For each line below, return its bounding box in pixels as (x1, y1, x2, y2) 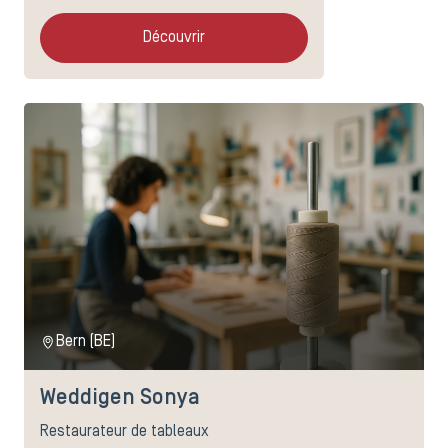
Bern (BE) (56, 335, 115, 350)
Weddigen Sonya (40, 389, 200, 409)
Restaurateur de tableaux (40, 425, 209, 440)
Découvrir (143, 31, 205, 46)
